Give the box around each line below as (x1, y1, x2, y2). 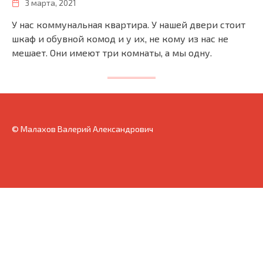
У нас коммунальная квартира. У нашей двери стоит (12, 19, 245, 31)
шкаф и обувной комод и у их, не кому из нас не (12, 33, 228, 45)
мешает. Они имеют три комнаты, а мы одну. (12, 47, 212, 59)
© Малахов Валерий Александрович (12, 123, 153, 134)
